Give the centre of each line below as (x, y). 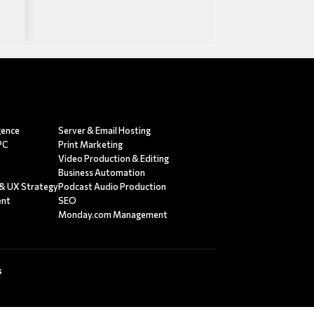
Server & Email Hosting (105, 130)
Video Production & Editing (114, 158)
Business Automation (102, 172)
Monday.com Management (113, 214)
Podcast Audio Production (112, 186)
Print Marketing (91, 144)
